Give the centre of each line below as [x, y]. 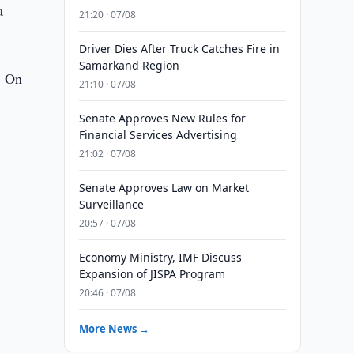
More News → [114, 329]
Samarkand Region [129, 65]
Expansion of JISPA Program [152, 274]
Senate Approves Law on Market [164, 188]
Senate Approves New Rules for [162, 118]
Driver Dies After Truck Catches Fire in [179, 49]
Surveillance [111, 204]
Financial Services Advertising [158, 135]
